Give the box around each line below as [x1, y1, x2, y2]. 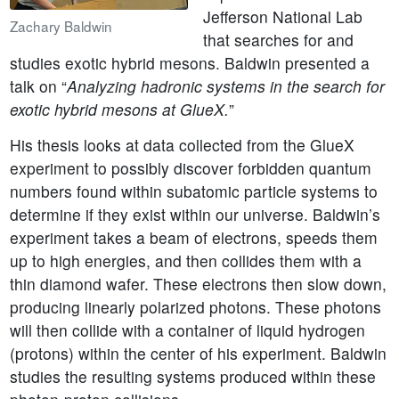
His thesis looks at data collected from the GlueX [9, 134, 354, 157]
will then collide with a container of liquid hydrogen [9, 319, 365, 342]
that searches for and [203, 28, 354, 52]
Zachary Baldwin [9, 16, 112, 37]
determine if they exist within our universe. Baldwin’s [9, 203, 380, 226]
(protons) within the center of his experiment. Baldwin [9, 342, 387, 365]
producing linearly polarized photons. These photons [9, 296, 381, 319]
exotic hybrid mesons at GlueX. [9, 98, 229, 121]
